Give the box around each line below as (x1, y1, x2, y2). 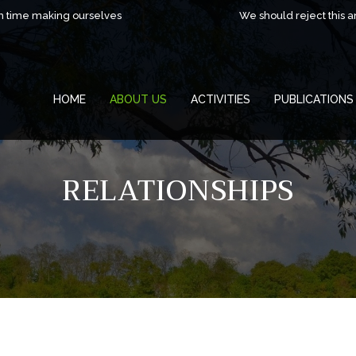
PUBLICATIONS (274, 93, 354, 106)
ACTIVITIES (191, 93, 250, 106)
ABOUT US (110, 93, 167, 106)
